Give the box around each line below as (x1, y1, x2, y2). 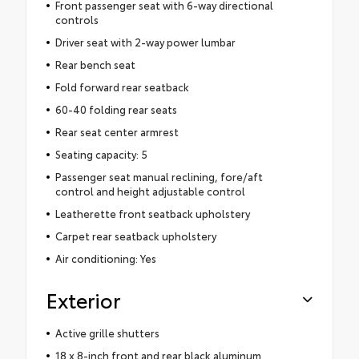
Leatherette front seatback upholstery (54, 205, 250, 220)
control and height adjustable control (54, 183, 245, 198)
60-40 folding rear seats (54, 101, 177, 116)
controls (54, 11, 99, 26)
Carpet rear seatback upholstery (54, 228, 216, 243)
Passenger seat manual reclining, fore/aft (54, 168, 263, 184)
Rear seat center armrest (54, 123, 179, 139)
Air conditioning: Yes (54, 250, 156, 265)
